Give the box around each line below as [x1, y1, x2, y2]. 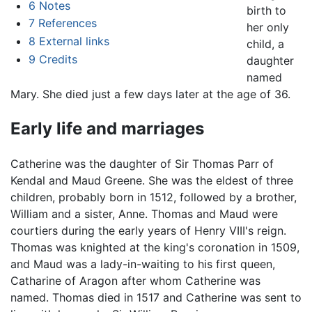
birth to [246, 3, 286, 18]
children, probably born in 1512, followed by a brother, [10, 189, 297, 204]
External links [38, 33, 109, 48]
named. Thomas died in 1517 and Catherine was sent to [10, 290, 302, 304]
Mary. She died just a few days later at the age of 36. [10, 87, 290, 102]
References [38, 16, 97, 31]
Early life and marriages [10, 118, 204, 139]
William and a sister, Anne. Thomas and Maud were [10, 206, 278, 221]
